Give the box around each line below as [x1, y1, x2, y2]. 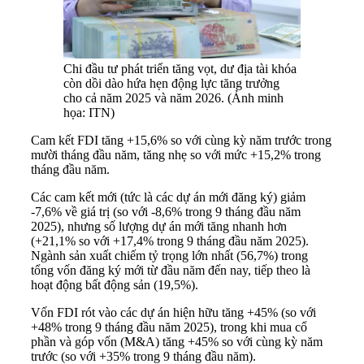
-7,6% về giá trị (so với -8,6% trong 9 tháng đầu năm [31, 204, 301, 219]
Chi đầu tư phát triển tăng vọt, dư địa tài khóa [63, 61, 297, 76]
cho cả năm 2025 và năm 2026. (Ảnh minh [63, 90, 284, 105]
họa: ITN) [63, 105, 115, 119]
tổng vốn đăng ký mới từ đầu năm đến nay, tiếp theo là [31, 262, 310, 277]
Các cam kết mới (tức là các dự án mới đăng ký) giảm [31, 189, 305, 204]
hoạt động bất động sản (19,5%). [31, 277, 198, 292]
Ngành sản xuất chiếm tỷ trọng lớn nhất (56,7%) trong [31, 248, 308, 262]
